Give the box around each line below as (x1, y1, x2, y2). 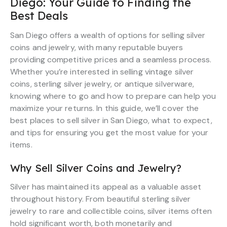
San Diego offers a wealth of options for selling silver (10, 30, 206, 41)
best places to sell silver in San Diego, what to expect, (10, 115, 212, 126)
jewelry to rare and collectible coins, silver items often (10, 206, 212, 216)
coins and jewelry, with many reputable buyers (10, 42, 183, 53)
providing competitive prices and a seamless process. (10, 54, 212, 65)
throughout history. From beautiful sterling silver (10, 194, 191, 204)
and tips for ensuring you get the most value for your (10, 127, 209, 138)
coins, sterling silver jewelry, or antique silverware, (10, 79, 195, 89)
